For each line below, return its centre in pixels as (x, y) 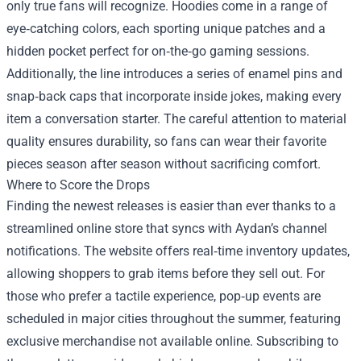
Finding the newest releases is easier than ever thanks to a (171, 205)
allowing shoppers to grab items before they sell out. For (166, 273)
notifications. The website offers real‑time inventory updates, (178, 251)
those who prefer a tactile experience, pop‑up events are (164, 296)
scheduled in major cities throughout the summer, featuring (174, 318)
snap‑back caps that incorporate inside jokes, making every (174, 96)
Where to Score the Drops (78, 185)
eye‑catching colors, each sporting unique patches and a (166, 28)
